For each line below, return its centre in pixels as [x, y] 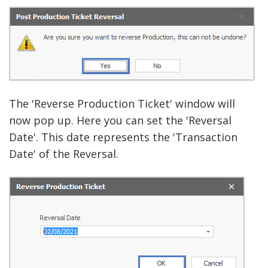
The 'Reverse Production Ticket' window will [122, 104]
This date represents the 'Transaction [139, 137]
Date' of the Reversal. [64, 154]
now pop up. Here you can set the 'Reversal [120, 121]
